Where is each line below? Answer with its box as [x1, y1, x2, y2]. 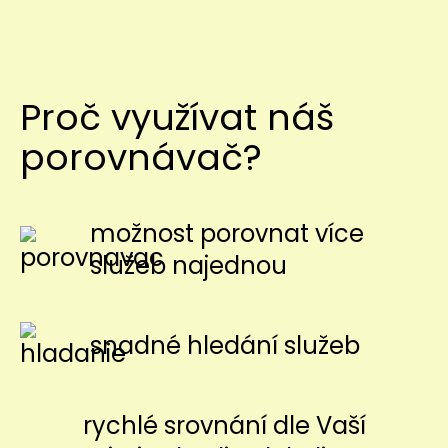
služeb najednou [90, 249, 287, 282]
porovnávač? [20, 132, 262, 183]
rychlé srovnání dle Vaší [83, 409, 366, 442]
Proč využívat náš [20, 92, 334, 143]
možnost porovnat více [90, 217, 364, 250]
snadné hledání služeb [90, 329, 360, 362]
